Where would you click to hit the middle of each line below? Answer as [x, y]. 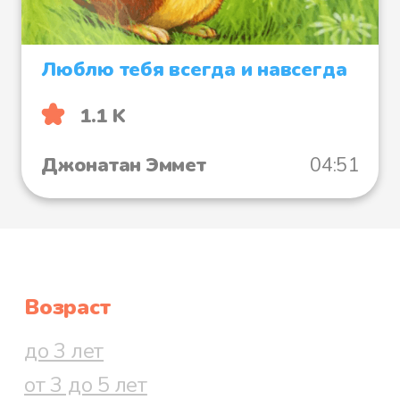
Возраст [67, 308]
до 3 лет [64, 351]
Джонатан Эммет [124, 166]
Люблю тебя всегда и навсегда [194, 69]
